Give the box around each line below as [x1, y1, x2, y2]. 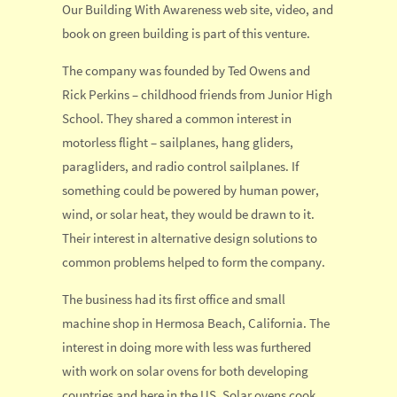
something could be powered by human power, [62, 181, 319, 198]
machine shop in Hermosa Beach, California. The [62, 315, 330, 332]
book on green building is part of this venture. [62, 24, 310, 42]
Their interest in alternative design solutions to [62, 229, 317, 246]
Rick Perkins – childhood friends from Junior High [62, 85, 332, 103]
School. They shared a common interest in [62, 109, 292, 127]
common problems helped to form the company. [62, 253, 325, 270]
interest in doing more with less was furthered [62, 339, 311, 356]
